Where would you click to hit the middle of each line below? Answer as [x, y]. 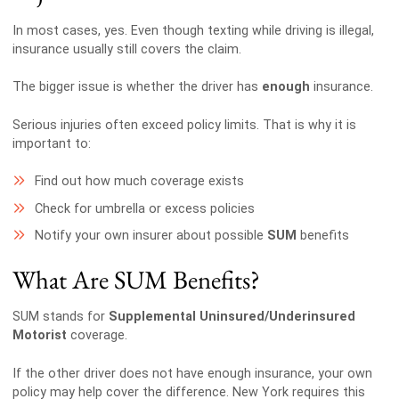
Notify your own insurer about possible [151, 236]
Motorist [39, 336]
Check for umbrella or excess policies [144, 208]
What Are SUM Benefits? [136, 279]
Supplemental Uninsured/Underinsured [232, 317]
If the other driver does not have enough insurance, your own [192, 373]
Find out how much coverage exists [139, 182]
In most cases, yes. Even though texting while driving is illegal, [193, 30]
